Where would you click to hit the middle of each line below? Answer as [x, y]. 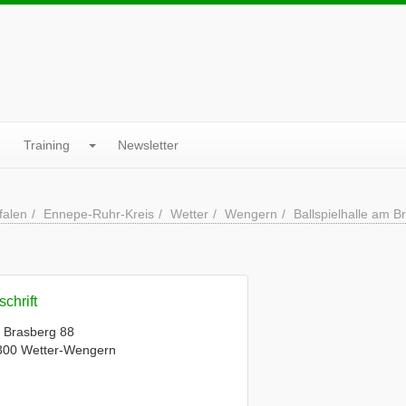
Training [47, 145]
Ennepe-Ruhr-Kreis [99, 214]
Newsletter [148, 145]
